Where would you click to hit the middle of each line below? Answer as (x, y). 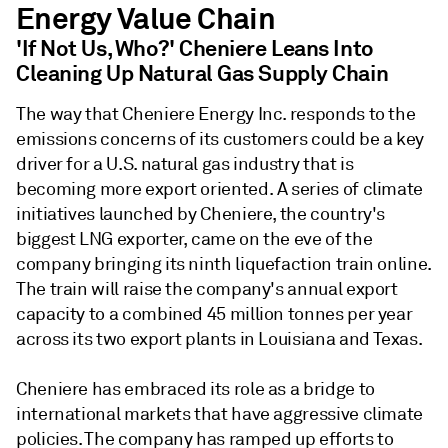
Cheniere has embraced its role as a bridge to (195, 388)
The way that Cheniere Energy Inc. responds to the (216, 113)
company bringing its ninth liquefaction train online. (223, 263)
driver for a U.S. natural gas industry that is (185, 163)
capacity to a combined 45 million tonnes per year (214, 313)
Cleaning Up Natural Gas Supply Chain (202, 72)
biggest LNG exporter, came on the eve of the (194, 238)
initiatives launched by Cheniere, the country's (201, 213)
